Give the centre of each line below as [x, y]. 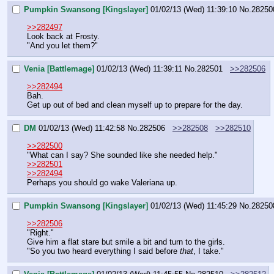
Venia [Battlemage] [59, 69]
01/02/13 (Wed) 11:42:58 [82, 128]
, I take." [209, 251]
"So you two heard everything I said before [103, 251]
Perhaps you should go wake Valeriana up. [102, 182]
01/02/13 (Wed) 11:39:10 [194, 10]
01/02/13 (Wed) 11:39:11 [139, 69]
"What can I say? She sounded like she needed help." [122, 155]
